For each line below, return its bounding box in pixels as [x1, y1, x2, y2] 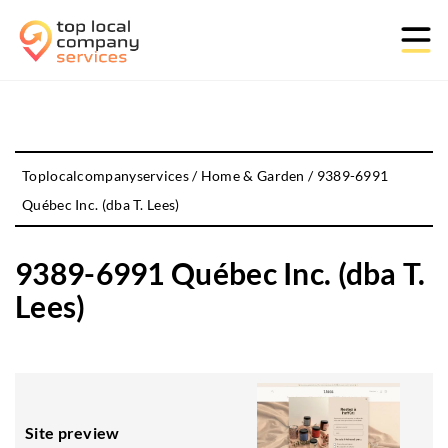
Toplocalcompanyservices [22, 167, 189, 184]
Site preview [25, 423, 120, 442]
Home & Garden [200, 167, 305, 184]
